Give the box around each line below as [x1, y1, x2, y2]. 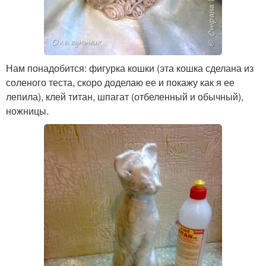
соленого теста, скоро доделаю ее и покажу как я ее [6, 75, 235, 90]
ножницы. [6, 104, 49, 118]
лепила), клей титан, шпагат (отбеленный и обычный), [6, 90, 243, 104]
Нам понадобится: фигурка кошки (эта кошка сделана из [6, 61, 254, 75]
